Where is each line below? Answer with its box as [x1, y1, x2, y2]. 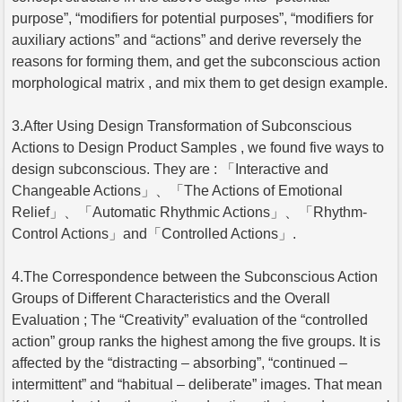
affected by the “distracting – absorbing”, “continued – [12, 354, 347, 371]
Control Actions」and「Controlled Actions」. [12, 225, 296, 241]
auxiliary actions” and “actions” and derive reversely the [12, 31, 362, 48]
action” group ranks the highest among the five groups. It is [12, 333, 380, 349]
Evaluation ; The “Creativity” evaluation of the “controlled [12, 311, 368, 328]
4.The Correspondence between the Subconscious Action [12, 268, 378, 284]
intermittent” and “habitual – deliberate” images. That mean [12, 376, 382, 392]
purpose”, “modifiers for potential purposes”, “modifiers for [12, 10, 373, 26]
